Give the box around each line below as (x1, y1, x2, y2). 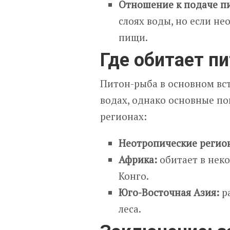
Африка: (119, 153, 158, 166)
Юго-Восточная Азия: (119, 186, 220, 199)
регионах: (100, 110, 147, 123)
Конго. (119, 169, 149, 183)
